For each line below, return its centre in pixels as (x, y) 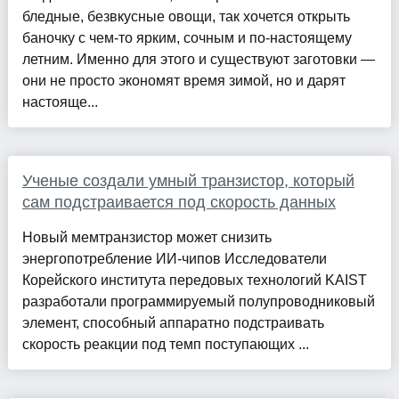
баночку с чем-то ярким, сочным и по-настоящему (187, 37)
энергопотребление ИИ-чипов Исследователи (174, 258)
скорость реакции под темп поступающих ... (165, 344)
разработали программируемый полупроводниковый (198, 301)
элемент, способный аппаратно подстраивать (173, 322)
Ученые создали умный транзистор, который (188, 180)
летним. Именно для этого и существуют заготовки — (198, 59)
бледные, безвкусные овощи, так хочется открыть (186, 16)
